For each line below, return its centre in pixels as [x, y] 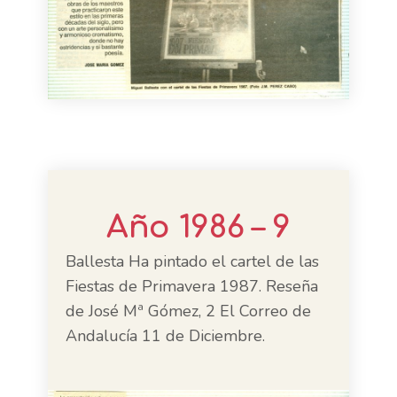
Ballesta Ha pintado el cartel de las [192, 261]
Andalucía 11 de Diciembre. [165, 336]
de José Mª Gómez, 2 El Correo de [188, 311]
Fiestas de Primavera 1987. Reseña [192, 286]
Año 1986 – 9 [198, 227]
